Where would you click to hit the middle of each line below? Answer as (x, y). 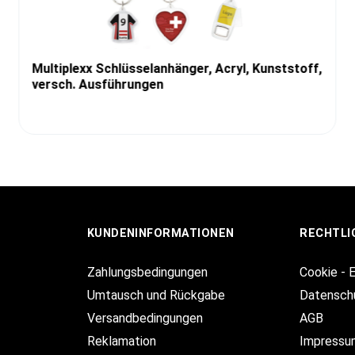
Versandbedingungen (145, 318)
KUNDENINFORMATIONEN (160, 233)
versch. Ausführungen (98, 84)
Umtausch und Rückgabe (156, 295)
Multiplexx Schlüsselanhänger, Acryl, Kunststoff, (177, 68)
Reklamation (121, 341)
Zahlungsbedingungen (147, 272)
